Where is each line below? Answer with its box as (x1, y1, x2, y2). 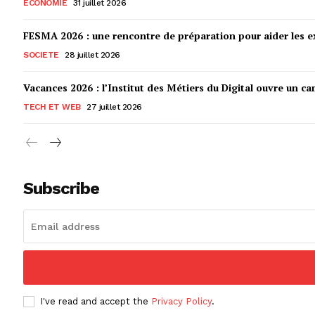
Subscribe (23, 178, 99, 198)
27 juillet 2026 (86, 101, 142, 112)
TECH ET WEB (23, 101, 81, 112)
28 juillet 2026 (65, 49, 120, 60)
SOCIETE (23, 49, 59, 60)
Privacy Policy (151, 295, 212, 307)
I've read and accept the (40, 295, 151, 307)
